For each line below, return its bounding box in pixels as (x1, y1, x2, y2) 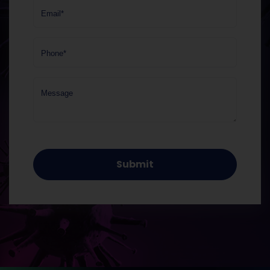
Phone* (41, 49, 66, 58)
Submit (116, 157, 154, 171)
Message (41, 89, 73, 98)
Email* (41, 9, 64, 19)
